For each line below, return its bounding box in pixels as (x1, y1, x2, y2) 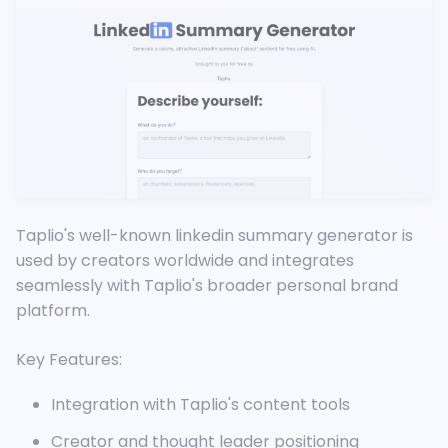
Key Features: (16, 348, 122, 372)
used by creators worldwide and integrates (16, 249, 354, 273)
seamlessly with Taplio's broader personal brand (16, 274, 398, 298)
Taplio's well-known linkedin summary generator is (16, 224, 413, 248)
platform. (16, 299, 90, 323)
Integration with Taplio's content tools (51, 393, 350, 417)
